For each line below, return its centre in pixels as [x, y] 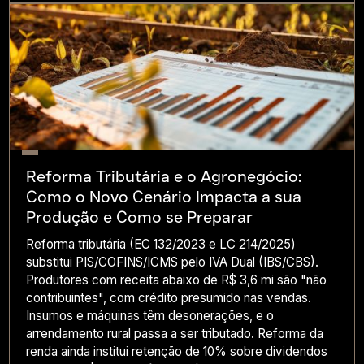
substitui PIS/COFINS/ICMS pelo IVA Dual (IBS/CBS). [173, 262]
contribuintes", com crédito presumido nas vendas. [169, 297]
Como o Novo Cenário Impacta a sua [164, 196]
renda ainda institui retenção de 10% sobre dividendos [177, 351]
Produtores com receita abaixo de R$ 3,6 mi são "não [177, 279]
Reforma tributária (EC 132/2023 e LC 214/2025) [161, 244]
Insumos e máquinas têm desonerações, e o [150, 315]
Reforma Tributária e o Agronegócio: [164, 176]
